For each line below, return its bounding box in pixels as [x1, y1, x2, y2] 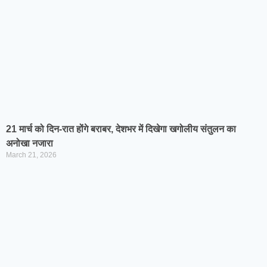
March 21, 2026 [6, 151, 57, 159]
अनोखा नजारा [6, 138, 53, 148]
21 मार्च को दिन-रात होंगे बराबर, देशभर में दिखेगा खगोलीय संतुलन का [6, 124, 236, 134]
